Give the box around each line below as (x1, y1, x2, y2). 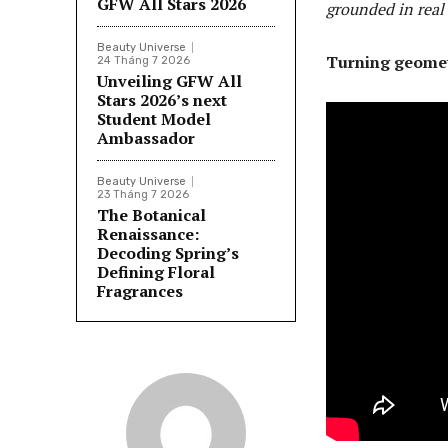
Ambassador (97, 127, 195, 150)
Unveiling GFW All (97, 70, 242, 93)
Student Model (97, 108, 211, 131)
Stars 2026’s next (97, 89, 227, 112)
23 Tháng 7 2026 (97, 188, 189, 202)
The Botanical (97, 204, 206, 227)
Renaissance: (97, 223, 199, 246)
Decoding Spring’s (97, 242, 239, 265)
